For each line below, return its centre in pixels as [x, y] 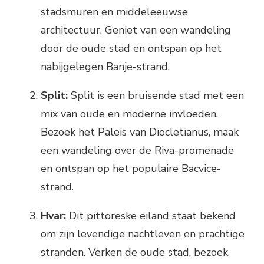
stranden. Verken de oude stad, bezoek [134, 253]
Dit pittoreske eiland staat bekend [151, 216]
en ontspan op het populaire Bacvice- [131, 169]
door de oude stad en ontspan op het [131, 49]
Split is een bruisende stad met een [156, 96]
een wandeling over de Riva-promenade [137, 151]
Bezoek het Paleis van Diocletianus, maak [140, 132]
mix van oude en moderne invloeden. [129, 114]
